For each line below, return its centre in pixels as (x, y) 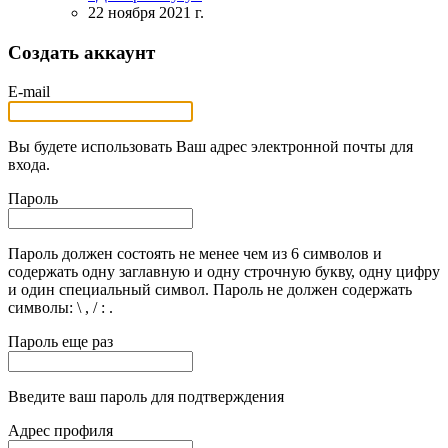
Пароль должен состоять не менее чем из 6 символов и (195, 253)
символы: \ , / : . (60, 307)
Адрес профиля (60, 430)
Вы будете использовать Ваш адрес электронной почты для (210, 146)
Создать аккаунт (81, 53)
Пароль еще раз (60, 341)
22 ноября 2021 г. (146, 13)
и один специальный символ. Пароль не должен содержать (210, 289)
